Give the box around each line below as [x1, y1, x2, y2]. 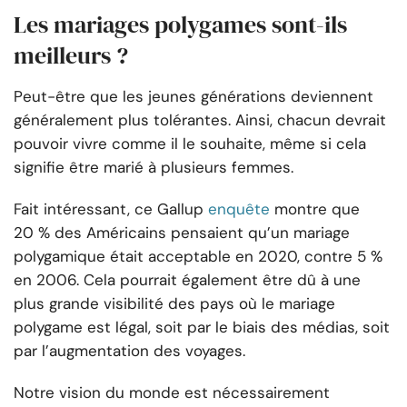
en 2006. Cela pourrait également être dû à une [14, 270, 361, 291]
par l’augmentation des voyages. [14, 341, 245, 362]
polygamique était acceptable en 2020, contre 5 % [14, 246, 382, 267]
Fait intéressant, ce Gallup [14, 199, 203, 220]
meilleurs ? [14, 39, 128, 73]
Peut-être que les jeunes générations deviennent [14, 86, 373, 107]
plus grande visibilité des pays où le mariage [14, 293, 335, 314]
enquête [208, 199, 270, 220]
